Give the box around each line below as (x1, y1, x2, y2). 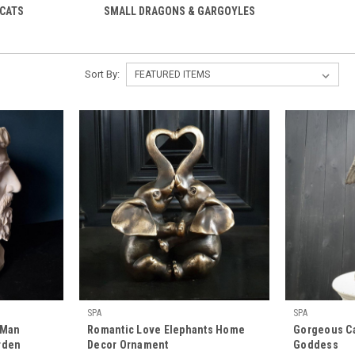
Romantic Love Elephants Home (87, 323, 245, 336)
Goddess (293, 338, 338, 351)
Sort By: (84, 68, 120, 80)
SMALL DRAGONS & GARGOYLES (104, 5, 255, 17)
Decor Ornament (87, 338, 169, 351)
